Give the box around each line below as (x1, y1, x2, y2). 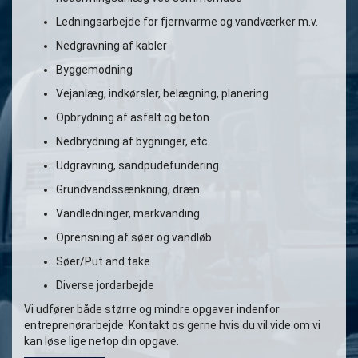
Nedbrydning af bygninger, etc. (56, 135, 210, 149)
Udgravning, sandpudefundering (56, 159, 219, 173)
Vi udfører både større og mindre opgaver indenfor (24, 303, 280, 316)
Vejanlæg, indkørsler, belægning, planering (56, 87, 268, 101)
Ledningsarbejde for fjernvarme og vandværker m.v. (56, 15, 318, 29)
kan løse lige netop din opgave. (24, 335, 179, 348)
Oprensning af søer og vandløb (56, 231, 212, 245)
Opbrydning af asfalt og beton (56, 111, 209, 125)
